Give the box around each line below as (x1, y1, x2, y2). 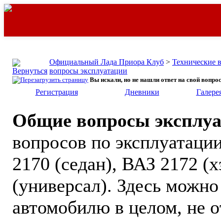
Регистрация (35, 88, 78, 96)
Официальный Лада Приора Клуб (49, 58, 164, 66)
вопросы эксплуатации (49, 67, 127, 75)
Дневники (124, 88, 159, 96)
